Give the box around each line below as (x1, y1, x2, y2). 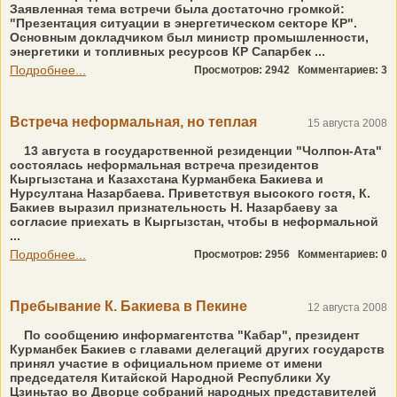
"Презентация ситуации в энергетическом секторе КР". (10, 16, 357, 30)
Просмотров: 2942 (194, 64, 298, 76)
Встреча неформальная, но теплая (10, 114, 257, 129)
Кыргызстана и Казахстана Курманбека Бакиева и (10, 172, 323, 186)
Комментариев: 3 (298, 64, 387, 76)
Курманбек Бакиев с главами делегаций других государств (10, 342, 385, 356)
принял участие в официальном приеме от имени (10, 356, 323, 370)
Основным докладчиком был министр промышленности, (10, 30, 369, 44)
